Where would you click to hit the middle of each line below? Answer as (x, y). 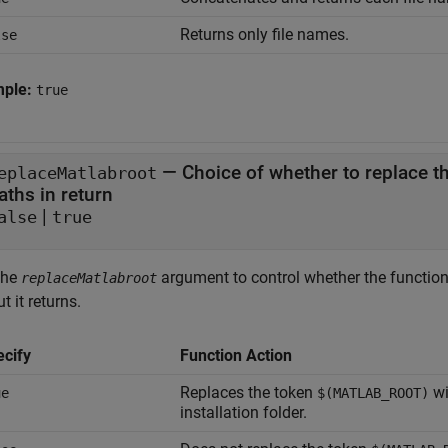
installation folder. (243, 412)
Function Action (236, 355)
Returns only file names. (264, 34)
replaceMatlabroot (89, 278)
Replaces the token (248, 392)
